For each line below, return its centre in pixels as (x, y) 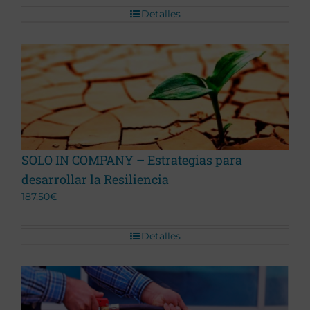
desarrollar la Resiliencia (95, 180)
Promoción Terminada (81, 107)
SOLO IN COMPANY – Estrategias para (132, 160)
